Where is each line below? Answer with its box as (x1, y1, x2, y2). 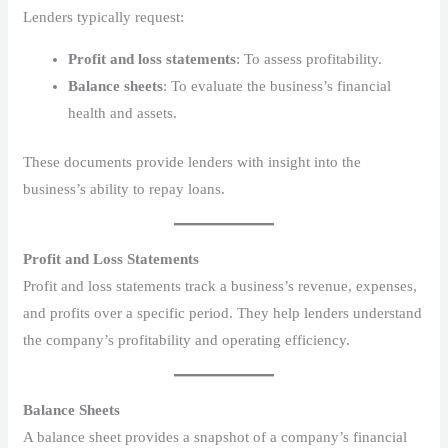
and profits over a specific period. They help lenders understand (23, 305, 423, 322)
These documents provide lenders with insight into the (23, 154, 362, 171)
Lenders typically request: (23, 8, 185, 25)
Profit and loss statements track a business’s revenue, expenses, (23, 278, 418, 295)
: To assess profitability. (236, 50, 383, 67)
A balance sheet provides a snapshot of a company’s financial (23, 429, 408, 446)
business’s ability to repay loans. (23, 181, 226, 198)
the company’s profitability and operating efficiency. (23, 332, 351, 349)
